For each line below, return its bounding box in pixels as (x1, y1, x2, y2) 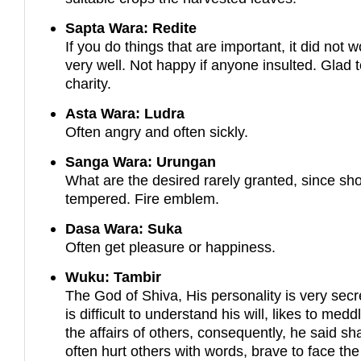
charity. (65, 75, 112, 93)
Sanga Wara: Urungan (65, 153, 217, 171)
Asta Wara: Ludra (65, 105, 185, 122)
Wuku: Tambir (65, 268, 162, 286)
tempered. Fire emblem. (65, 190, 220, 208)
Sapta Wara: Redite (65, 19, 197, 37)
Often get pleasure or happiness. (65, 239, 276, 256)
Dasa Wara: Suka (65, 220, 183, 238)
